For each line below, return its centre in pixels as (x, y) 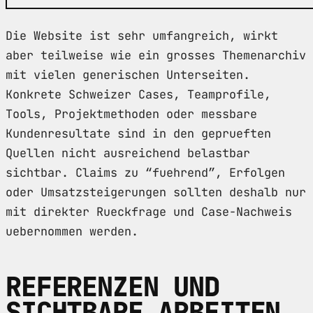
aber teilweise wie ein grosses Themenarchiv (156, 55)
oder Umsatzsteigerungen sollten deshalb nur (156, 192)
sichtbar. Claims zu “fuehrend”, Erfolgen (145, 172)
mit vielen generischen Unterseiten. (128, 74)
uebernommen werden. (72, 231)
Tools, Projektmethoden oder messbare (131, 114)
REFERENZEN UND (112, 286)
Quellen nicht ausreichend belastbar (128, 153)
